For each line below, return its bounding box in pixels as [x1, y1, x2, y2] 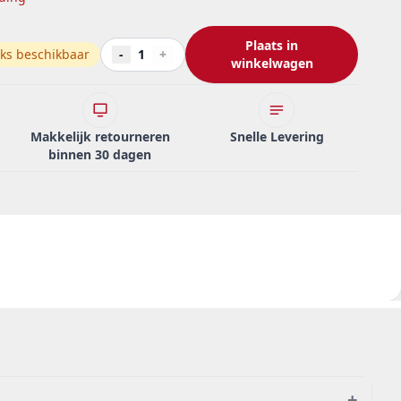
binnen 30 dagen [48, 146, 152, 163]
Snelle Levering [229, 128, 324, 145]
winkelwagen [230, 55, 313, 72]
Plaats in [245, 37, 298, 54]
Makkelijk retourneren [30, 128, 170, 145]
